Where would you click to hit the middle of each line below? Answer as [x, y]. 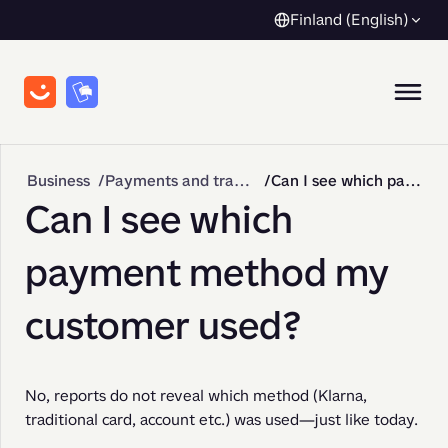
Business [58, 180]
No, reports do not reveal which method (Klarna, [196, 395]
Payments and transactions [242, 180]
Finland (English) [349, 19]
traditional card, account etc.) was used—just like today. [221, 419]
